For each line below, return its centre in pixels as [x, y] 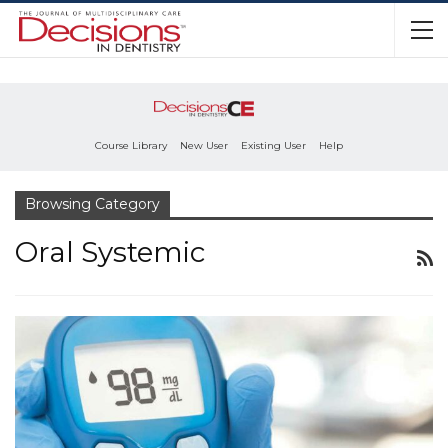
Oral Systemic [110, 252]
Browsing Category [92, 204]
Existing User [273, 146]
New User [204, 146]
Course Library [131, 146]
